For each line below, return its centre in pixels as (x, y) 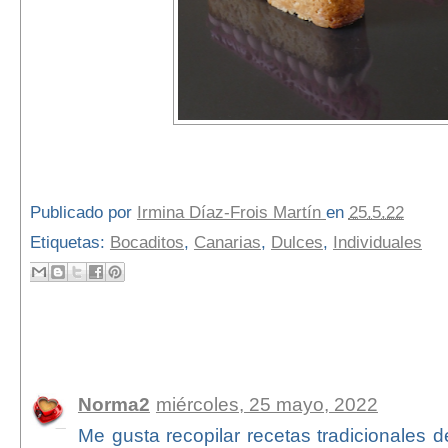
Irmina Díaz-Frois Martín (231, 212)
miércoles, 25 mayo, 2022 (266, 404)
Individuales (377, 242)
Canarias (227, 242)
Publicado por (83, 212)
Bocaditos (146, 242)
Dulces (296, 242)
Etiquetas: (69, 242)
